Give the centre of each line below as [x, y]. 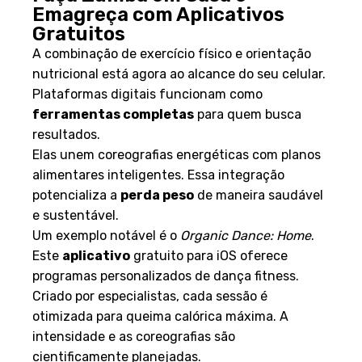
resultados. [66, 134]
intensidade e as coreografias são [134, 336]
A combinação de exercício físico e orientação [172, 53]
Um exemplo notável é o [106, 235]
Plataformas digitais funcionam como [147, 94]
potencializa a [76, 195]
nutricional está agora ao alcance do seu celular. [179, 74]
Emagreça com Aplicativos [158, 14]
